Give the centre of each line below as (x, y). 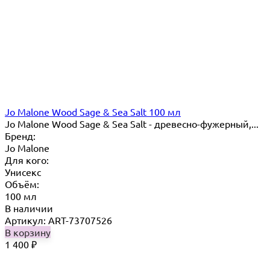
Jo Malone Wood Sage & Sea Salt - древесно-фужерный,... (132, 123)
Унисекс (23, 171)
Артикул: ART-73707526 (58, 220)
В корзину (28, 232)
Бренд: (20, 135)
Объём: (22, 184)
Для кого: (27, 159)
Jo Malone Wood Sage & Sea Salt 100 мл (93, 111)
